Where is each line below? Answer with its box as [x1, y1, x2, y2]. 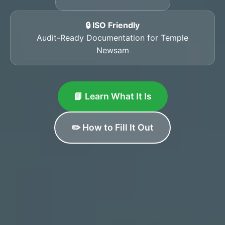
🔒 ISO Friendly [85, 20, 140, 30]
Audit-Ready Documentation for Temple [37, 32, 188, 43]
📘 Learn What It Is [73, 90, 152, 101]
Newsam [96, 45, 129, 55]
